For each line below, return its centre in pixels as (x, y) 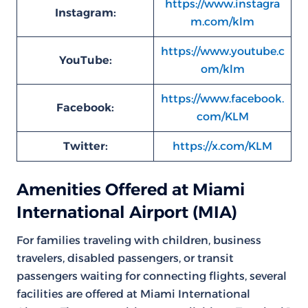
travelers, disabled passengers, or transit (125, 258)
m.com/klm (222, 22)
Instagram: (85, 13)
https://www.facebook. (222, 99)
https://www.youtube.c (222, 51)
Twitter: (85, 146)
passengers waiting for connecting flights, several (152, 276)
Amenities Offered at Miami (131, 189)
